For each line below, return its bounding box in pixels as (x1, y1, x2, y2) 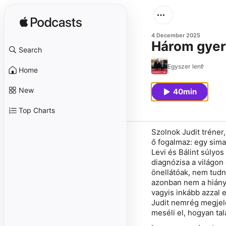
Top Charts (19, 106, 55, 115)
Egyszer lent (167, 62, 203, 70)
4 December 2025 (151, 32, 200, 39)
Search (19, 45, 42, 54)
